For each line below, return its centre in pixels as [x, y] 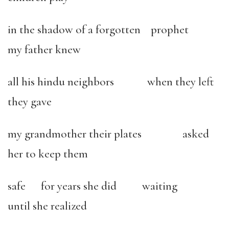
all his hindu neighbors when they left [111, 82]
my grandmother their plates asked [108, 134]
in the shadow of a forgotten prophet [110, 30]
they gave [30, 102]
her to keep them [48, 154]
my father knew [45, 50]
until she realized [47, 206]
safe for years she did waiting [108, 186]
